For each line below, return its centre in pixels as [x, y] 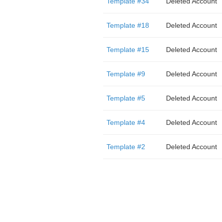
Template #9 [126, 74]
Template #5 [126, 98]
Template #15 [128, 50]
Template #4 [126, 122]
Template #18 [128, 25]
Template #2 [126, 147]
